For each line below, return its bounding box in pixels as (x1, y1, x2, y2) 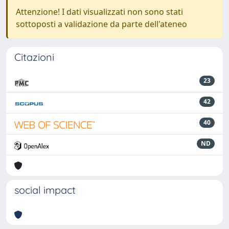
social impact (14, 184, 76, 196)
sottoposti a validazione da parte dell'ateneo (16, 18, 187, 30)
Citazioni (14, 51, 54, 63)
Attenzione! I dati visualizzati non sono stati (16, 6, 183, 17)
